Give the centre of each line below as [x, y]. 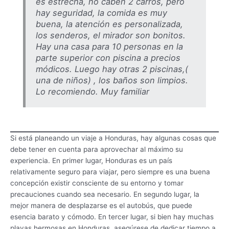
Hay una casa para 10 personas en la [109, 47]
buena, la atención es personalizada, [109, 24]
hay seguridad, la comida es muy [101, 13]
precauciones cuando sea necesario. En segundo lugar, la [105, 194]
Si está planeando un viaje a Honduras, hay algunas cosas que [113, 138]
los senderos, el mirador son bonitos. [110, 36]
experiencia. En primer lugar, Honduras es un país [91, 160]
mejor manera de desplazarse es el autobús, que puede [101, 205]
